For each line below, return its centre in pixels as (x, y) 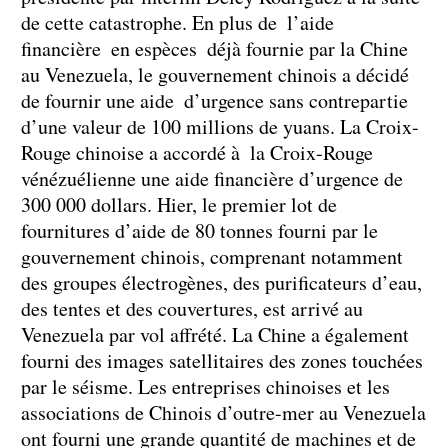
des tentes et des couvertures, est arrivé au (192, 308)
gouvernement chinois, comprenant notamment (212, 256)
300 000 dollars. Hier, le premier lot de (179, 204)
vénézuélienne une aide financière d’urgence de (212, 178)
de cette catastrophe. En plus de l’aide (177, 22)
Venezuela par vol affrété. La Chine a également (215, 334)
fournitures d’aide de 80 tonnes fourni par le (199, 230)
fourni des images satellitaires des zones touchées (222, 360)
